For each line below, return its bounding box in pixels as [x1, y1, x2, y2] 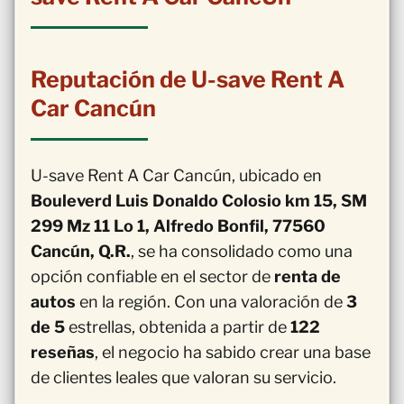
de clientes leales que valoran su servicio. [31, 367, 336, 387]
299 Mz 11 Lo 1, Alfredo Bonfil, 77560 [31, 216, 326, 235]
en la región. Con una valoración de [76, 291, 346, 311]
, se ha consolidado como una [131, 241, 353, 261]
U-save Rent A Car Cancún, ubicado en [31, 165, 322, 185]
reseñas [31, 342, 95, 362]
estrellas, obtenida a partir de [65, 317, 290, 336]
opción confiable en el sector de [31, 266, 274, 286]
